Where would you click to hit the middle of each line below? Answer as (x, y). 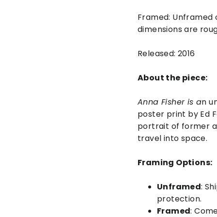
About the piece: (173, 78)
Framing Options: (175, 163)
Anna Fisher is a (170, 102)
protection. (179, 199)
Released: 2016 (166, 54)
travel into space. (175, 139)
